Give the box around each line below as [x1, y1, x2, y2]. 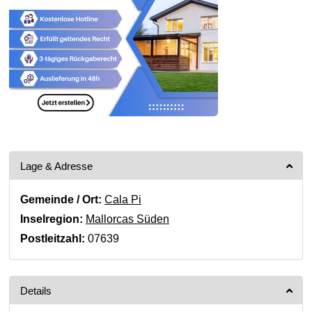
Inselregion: [20, 213, 83, 225]
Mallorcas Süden [86, 213, 169, 225]
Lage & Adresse [20, 160, 93, 172]
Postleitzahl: [20, 233, 85, 244]
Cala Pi [104, 194, 141, 205]
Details [20, 285, 52, 297]
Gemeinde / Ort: [20, 194, 102, 205]
